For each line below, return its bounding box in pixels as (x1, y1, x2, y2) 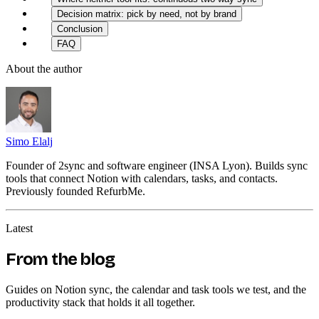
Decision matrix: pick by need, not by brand (57, 8, 236, 19)
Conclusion (57, 23, 103, 34)
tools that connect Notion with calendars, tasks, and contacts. (6, 172, 278, 184)
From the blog (6, 249, 115, 269)
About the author (6, 62, 82, 75)
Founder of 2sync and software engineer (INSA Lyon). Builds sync (6, 159, 308, 172)
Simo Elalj (6, 135, 53, 147)
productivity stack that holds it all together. (6, 296, 195, 308)
